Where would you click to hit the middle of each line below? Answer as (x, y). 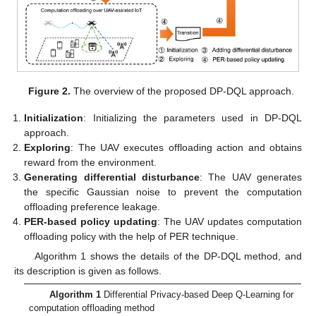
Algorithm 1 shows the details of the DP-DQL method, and (168, 256)
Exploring (48, 148)
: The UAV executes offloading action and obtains (186, 148)
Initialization (54, 118)
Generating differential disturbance (112, 177)
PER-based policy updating (91, 222)
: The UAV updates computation (230, 222)
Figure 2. (49, 91)
